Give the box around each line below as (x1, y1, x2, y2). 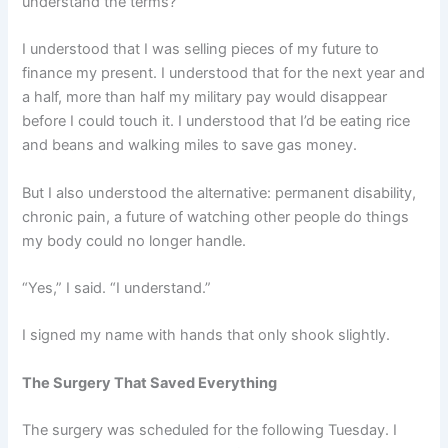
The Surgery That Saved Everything (22, 373, 278, 392)
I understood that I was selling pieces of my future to (22, 40, 380, 59)
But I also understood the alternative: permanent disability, (22, 183, 417, 202)
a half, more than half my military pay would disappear (22, 88, 388, 107)
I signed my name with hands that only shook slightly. (22, 326, 391, 345)
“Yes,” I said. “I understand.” (22, 278, 212, 297)
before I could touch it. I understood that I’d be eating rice (22, 112, 411, 131)
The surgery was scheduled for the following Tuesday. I (22, 420, 398, 439)
